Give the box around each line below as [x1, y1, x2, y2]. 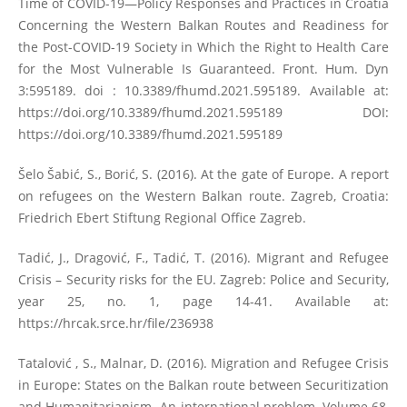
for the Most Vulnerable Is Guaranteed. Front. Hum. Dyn [17, 60, 390, 78]
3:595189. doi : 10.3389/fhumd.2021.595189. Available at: [17, 82, 390, 100]
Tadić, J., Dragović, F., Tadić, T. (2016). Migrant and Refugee [17, 249, 390, 267]
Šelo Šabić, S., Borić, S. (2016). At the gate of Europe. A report [17, 165, 390, 184]
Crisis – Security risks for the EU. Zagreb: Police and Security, [17, 271, 390, 289]
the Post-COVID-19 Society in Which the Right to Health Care [17, 38, 390, 56]
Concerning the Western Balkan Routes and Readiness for [17, 16, 390, 35]
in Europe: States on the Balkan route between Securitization [17, 376, 390, 394]
